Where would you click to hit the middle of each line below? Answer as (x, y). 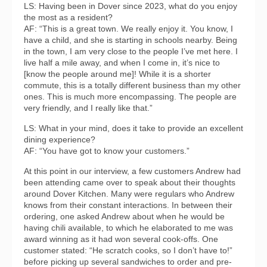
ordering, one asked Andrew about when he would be (124, 216)
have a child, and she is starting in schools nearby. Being (131, 40)
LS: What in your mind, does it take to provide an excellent (133, 128)
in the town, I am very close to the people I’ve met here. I (131, 51)
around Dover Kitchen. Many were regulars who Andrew (129, 194)
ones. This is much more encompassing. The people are (130, 97)
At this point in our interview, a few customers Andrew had (132, 171)
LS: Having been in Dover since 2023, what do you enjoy (131, 6)
